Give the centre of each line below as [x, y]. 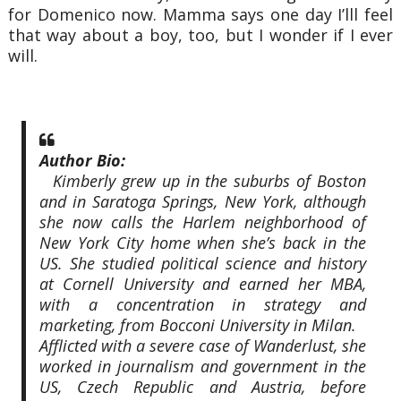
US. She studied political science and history [203, 263]
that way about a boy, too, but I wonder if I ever [200, 34]
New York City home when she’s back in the [203, 242]
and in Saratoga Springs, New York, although [203, 201]
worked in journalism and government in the [203, 366]
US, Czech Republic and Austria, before [203, 386]
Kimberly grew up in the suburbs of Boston [209, 180]
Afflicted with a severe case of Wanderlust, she [203, 345]
